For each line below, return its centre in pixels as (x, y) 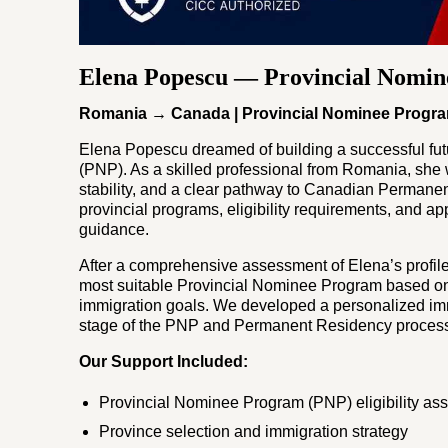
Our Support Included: (164, 362)
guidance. (114, 230)
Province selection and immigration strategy (254, 432)
